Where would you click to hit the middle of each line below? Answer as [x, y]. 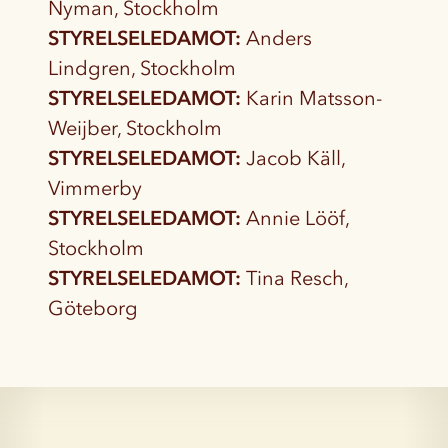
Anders [276, 38]
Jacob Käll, [293, 158]
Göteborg [93, 308]
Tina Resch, [294, 278]
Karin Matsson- [311, 98]
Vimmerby [95, 188]
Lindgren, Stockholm [142, 68]
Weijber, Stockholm [135, 128]
